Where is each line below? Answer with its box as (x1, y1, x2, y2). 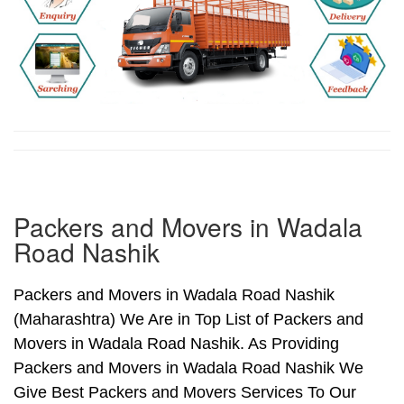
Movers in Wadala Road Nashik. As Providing (14, 335, 339, 353)
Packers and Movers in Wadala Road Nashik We (14, 359, 363, 378)
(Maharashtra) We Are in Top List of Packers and (14, 310, 363, 329)
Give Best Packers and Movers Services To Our (14, 383, 356, 402)
